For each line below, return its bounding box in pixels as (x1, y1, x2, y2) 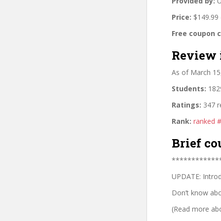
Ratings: (172, 100, 201, 110)
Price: (172, 12, 191, 22)
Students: (172, 83, 206, 93)
